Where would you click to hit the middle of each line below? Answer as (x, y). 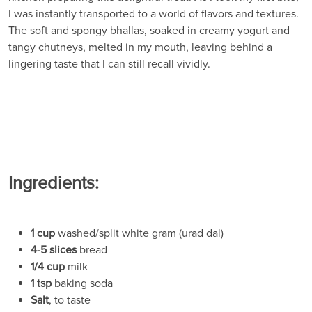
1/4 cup (48, 266)
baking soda (82, 283)
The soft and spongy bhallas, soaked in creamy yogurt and (149, 30)
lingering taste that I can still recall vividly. (109, 64)
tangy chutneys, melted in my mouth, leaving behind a (140, 47)
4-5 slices (54, 250)
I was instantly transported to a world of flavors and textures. (154, 14)
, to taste (70, 300)
